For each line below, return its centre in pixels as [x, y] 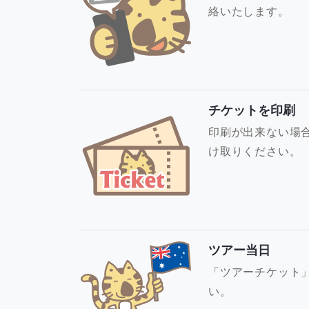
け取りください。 [255, 151]
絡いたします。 [249, 11]
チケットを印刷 [252, 110]
